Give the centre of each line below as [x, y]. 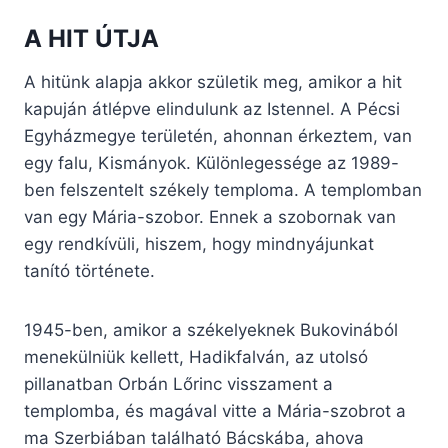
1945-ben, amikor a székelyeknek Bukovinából [211, 330]
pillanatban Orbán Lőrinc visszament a [178, 384]
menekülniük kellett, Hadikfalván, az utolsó [196, 357]
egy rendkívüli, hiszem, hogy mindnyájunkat [199, 244]
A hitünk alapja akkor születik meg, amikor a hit [213, 82]
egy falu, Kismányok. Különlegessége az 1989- [211, 163]
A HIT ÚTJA [91, 39]
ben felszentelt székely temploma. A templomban [223, 190]
